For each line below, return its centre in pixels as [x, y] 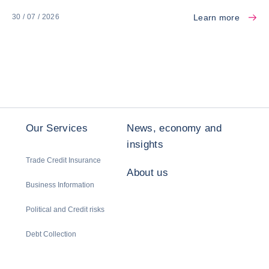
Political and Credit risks [65, 209]
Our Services [57, 128]
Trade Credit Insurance [63, 160]
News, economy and [174, 128]
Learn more [216, 17]
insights [145, 144]
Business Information [60, 185]
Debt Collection [51, 234]
